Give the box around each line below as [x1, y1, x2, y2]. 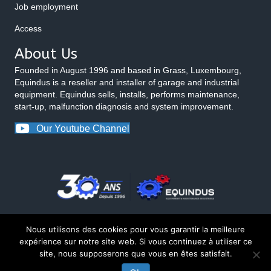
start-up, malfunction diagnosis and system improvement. [15, 102, 233, 112]
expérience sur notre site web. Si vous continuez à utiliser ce [19, 237, 252, 246]
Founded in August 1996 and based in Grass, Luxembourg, [15, 65, 241, 76]
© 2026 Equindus [102, 250, 169, 260]
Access [15, 24, 42, 34]
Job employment [15, 2, 78, 12]
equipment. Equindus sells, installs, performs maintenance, [15, 90, 240, 100]
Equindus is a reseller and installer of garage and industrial [15, 77, 239, 88]
